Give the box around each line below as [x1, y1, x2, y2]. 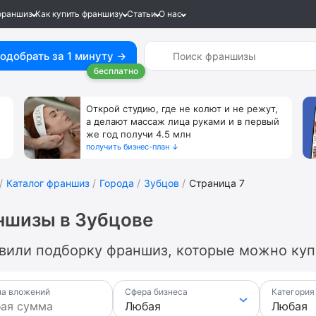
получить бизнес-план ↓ [86, 142, 179, 152]
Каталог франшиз [6, 177, 90, 189]
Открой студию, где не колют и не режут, [86, 103, 278, 114]
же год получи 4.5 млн [86, 128, 191, 140]
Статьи [126, 8, 156, 19]
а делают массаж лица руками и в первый [86, 116, 279, 127]
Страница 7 [189, 177, 245, 189]
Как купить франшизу [35, 8, 123, 19]
